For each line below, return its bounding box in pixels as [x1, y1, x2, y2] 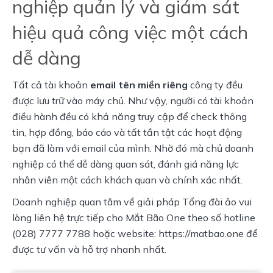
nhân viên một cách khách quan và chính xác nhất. [12, 173, 243, 186]
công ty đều [188, 78, 243, 91]
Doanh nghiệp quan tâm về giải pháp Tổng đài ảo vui [12, 195, 252, 208]
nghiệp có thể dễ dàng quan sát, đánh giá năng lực [12, 157, 239, 170]
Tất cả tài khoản [12, 78, 90, 91]
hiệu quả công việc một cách [12, 20, 248, 44]
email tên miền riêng [90, 78, 188, 91]
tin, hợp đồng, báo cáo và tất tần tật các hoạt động [12, 126, 242, 138]
